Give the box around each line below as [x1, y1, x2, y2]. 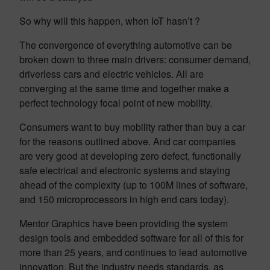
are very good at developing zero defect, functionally [19, 149, 241, 163]
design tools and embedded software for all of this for [19, 231, 243, 245]
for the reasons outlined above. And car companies [19, 134, 236, 148]
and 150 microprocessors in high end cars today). [19, 192, 229, 206]
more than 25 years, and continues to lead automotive [19, 245, 247, 259]
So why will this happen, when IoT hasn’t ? [19, 14, 200, 28]
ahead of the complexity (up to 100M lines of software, [19, 178, 248, 192]
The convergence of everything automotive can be [19, 38, 232, 52]
